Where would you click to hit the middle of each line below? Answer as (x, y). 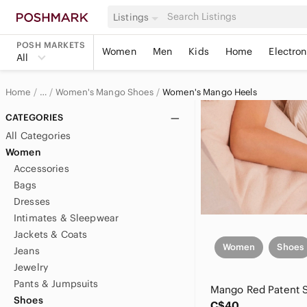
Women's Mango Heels (209, 92)
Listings (131, 17)
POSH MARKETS (51, 45)
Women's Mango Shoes (104, 92)
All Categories (38, 136)
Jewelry (31, 267)
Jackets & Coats (51, 234)
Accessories (41, 169)
